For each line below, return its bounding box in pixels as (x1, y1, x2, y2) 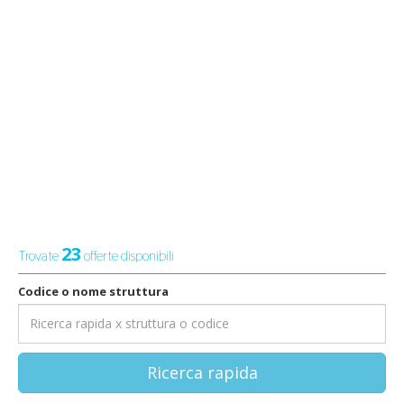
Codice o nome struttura (18, 282, 169, 299)
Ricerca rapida (146, 361, 258, 383)
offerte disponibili (81, 245, 174, 265)
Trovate (18, 245, 61, 265)
